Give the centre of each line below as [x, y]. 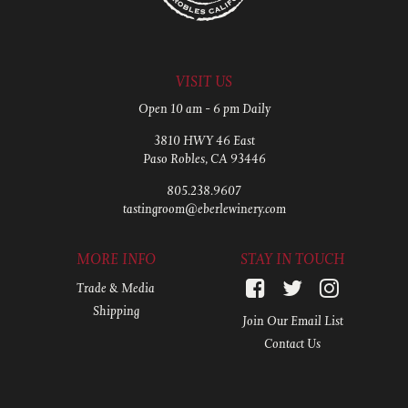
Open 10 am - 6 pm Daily [204, 109]
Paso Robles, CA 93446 [204, 159]
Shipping [116, 311]
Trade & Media [116, 288]
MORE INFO [116, 259]
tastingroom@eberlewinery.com [204, 209]
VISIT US [204, 82]
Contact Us [292, 344]
